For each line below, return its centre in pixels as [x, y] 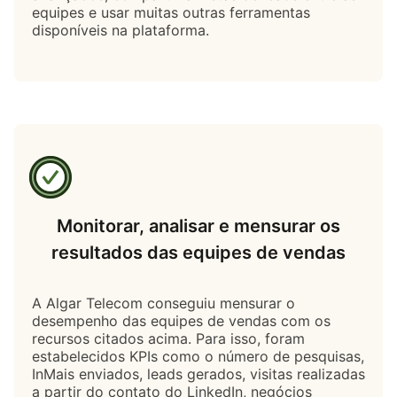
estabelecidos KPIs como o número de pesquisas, [198, 356]
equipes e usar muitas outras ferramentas [171, 12]
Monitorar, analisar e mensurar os [198, 226]
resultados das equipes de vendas [198, 252]
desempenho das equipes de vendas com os [181, 320]
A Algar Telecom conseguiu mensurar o [163, 303]
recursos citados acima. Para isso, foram [168, 338]
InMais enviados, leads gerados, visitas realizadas [198, 374]
